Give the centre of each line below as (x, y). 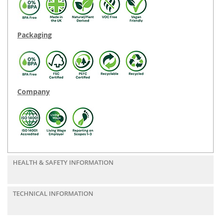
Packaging (35, 35)
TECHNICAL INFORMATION (53, 194)
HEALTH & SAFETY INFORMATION (63, 163)
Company (34, 92)
